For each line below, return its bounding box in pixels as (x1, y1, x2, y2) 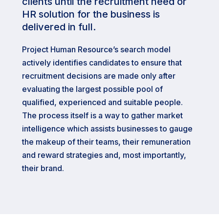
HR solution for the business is (22, 8, 160, 20)
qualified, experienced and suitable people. (22, 97, 183, 107)
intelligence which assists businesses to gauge (22, 124, 193, 133)
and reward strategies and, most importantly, (22, 150, 186, 160)
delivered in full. (22, 21, 96, 33)
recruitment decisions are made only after (22, 71, 175, 81)
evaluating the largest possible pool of (22, 84, 163, 94)
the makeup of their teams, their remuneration (22, 137, 191, 147)
